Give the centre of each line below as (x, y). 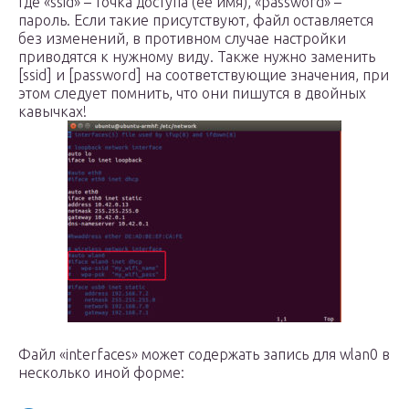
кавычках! (52, 111)
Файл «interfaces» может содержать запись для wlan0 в (204, 354)
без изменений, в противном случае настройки (182, 38)
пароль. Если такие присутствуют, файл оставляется (196, 20)
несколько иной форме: (101, 372)
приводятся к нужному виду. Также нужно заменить (197, 57)
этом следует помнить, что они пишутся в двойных (192, 93)
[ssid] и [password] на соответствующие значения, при (204, 75)
